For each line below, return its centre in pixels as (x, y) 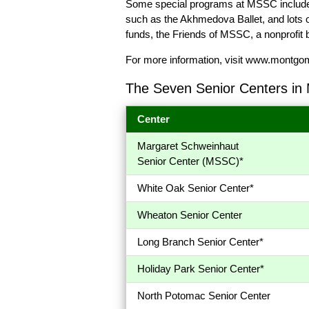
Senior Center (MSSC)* (190, 161)
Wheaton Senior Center (190, 215)
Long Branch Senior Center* (200, 242)
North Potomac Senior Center (204, 296)
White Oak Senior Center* (196, 188)
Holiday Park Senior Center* (201, 269)
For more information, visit (186, 60)
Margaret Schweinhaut (188, 146)
